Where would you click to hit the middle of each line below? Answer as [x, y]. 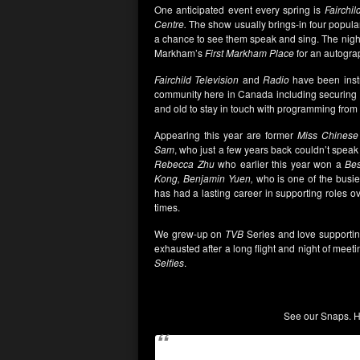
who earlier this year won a [280, 164]
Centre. [170, 24]
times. [167, 207]
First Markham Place [250, 53]
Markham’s [180, 53]
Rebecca [174, 164]
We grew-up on [190, 233]
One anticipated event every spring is [239, 9]
